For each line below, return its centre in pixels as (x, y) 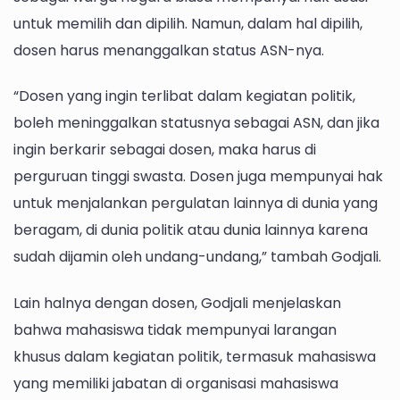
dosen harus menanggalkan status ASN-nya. (169, 51)
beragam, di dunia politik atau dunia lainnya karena (191, 230)
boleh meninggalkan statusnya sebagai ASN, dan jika (196, 123)
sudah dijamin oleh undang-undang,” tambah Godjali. (197, 257)
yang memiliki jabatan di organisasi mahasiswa (176, 383)
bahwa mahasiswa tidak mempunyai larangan (175, 329)
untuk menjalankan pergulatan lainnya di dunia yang (196, 204)
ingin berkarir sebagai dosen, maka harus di (165, 150)
